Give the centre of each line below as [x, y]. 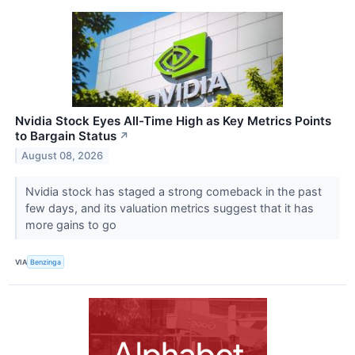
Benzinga [46, 262]
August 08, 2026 [63, 156]
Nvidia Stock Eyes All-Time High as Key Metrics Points [173, 121]
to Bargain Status [66, 136]
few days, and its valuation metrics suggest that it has [169, 208]
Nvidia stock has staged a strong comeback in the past [173, 192]
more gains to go [72, 225]
